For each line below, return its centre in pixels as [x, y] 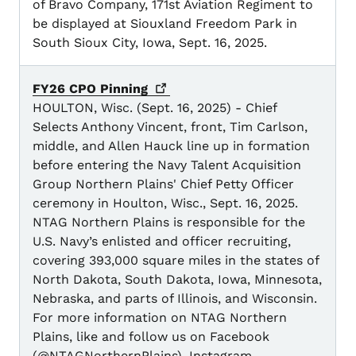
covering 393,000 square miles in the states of [176, 261]
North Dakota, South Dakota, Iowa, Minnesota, [177, 280]
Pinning [124, 89]
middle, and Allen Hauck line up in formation [171, 146]
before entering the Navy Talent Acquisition [167, 165]
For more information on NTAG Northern [160, 318]
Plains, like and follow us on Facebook [151, 337]
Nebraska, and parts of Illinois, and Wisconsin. [175, 299]
